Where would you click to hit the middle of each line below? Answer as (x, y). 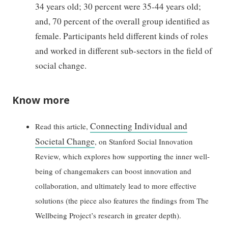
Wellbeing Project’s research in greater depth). (108, 215)
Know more (41, 100)
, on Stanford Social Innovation (144, 141)
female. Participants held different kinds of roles (122, 36)
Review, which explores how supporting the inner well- (123, 156)
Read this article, (63, 126)
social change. (61, 66)
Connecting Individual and (139, 126)
